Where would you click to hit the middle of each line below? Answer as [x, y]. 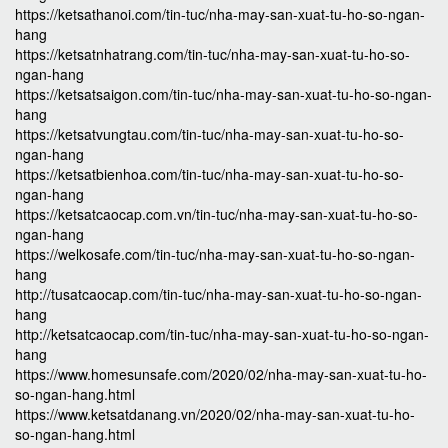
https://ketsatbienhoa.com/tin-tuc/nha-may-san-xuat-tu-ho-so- [209, 174]
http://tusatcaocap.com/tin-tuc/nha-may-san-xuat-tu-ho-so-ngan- [218, 294]
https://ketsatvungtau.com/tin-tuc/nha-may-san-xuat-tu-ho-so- [209, 134]
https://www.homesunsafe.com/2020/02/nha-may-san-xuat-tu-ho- [221, 374]
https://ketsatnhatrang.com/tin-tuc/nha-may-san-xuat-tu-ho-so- [212, 54]
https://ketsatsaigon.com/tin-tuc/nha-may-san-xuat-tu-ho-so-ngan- [223, 94]
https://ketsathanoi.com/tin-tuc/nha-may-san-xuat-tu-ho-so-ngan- [220, 14]
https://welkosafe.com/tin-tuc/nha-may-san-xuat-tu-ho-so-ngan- [215, 254]
